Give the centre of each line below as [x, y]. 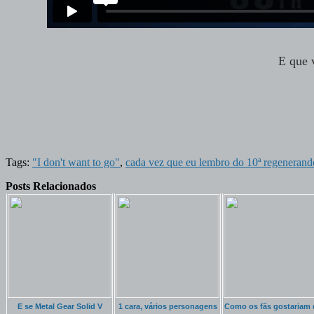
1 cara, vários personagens [168, 306]
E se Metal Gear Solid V [60, 306]
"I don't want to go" [76, 162]
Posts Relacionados [51, 186]
